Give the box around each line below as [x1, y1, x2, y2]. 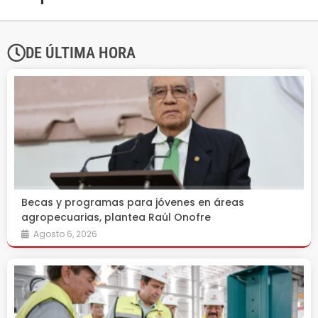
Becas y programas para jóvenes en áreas [21, 195, 244, 210]
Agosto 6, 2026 [33, 228, 97, 241]
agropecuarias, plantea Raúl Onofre [21, 210, 211, 225]
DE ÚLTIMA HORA [26, 44, 136, 62]
